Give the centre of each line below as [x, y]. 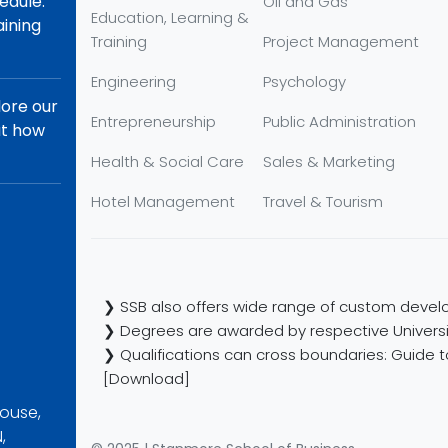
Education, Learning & [170, 17]
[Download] [146, 378]
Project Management [341, 41]
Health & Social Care [167, 161]
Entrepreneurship [153, 121]
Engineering [133, 81]
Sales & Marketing [329, 161]
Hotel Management [163, 201]
